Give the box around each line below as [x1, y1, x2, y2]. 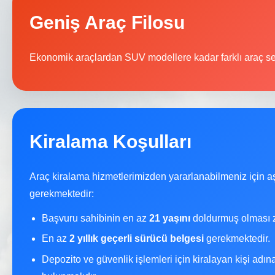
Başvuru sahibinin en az [42, 212, 149, 223]
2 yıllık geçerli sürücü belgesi [69, 233, 204, 244]
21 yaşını [149, 212, 190, 223]
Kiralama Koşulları [29, 131, 192, 152]
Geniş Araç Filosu [29, 12, 185, 33]
